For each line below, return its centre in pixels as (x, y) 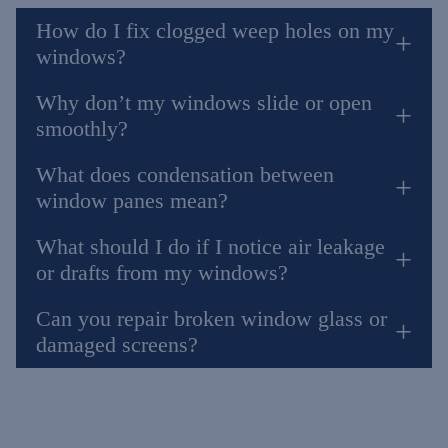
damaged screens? (117, 344)
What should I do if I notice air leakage (210, 246)
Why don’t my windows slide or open (204, 102)
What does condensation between (185, 174)
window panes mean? (132, 200)
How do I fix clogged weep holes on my (215, 30)
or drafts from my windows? (162, 272)
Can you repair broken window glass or (211, 318)
